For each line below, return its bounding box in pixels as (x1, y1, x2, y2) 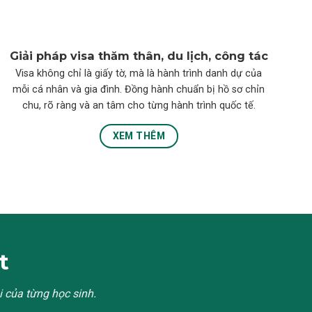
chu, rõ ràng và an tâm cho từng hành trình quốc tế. (22, 99, 256, 111)
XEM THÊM (112, 130, 165, 142)
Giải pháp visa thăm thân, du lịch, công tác (9, 49, 268, 63)
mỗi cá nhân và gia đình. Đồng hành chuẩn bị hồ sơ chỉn (13, 83, 265, 95)
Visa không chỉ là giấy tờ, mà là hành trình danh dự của (15, 67, 263, 79)
